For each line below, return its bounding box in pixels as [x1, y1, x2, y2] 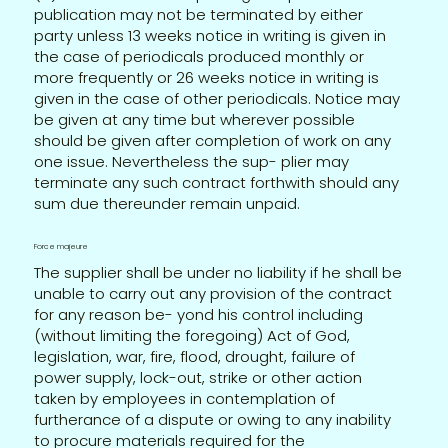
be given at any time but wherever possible [34, 108, 356, 130]
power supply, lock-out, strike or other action [34, 366, 363, 388]
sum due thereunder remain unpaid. [34, 192, 301, 214]
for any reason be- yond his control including [34, 303, 364, 325]
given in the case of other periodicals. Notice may [34, 87, 401, 109]
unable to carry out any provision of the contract [34, 282, 393, 304]
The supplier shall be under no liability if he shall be [34, 261, 403, 283]
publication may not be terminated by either [34, 3, 364, 25]
